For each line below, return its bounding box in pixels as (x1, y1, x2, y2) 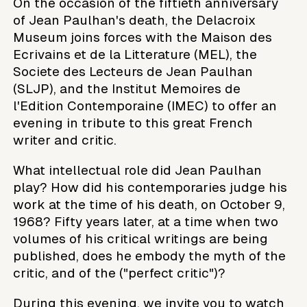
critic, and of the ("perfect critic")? (13, 265, 226, 280)
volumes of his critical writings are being (13, 231, 269, 246)
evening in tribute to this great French (13, 115, 254, 130)
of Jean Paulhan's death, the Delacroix (13, 12, 256, 27)
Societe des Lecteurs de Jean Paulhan (13, 64, 254, 79)
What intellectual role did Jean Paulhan (13, 162, 262, 177)
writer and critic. (13, 132, 117, 147)
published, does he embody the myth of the (13, 248, 286, 263)
